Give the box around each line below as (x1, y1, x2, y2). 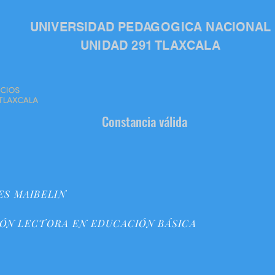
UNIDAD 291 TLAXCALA (80, 38, 220, 53)
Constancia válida (101, 112, 187, 131)
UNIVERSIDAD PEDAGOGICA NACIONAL (29, 20, 271, 34)
